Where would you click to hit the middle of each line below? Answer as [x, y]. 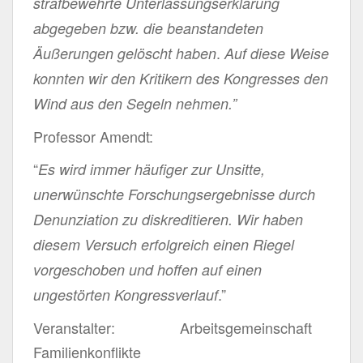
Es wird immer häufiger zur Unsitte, [152, 169]
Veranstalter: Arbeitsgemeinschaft [173, 327]
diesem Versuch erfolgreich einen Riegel [164, 244]
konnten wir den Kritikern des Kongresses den [181, 78]
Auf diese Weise [277, 53]
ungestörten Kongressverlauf [126, 294]
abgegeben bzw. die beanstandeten [148, 28]
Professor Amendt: [93, 136]
